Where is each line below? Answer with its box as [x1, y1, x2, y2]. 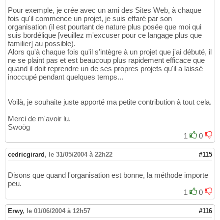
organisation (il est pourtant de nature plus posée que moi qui [8, 23, 201, 31]
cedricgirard [8, 151, 45, 159]
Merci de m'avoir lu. [8, 114, 71, 123]
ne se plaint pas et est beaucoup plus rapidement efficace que [8, 56, 205, 65]
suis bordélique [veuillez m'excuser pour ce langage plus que [8, 31, 202, 40]
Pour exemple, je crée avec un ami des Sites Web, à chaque [8, 6, 201, 15]
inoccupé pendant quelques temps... [8, 73, 123, 82]
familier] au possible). [8, 39, 76, 48]
